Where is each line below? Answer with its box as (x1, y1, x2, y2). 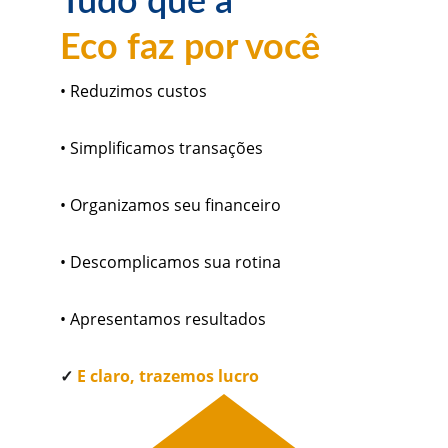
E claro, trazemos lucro (77, 365, 259, 387)
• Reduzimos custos (60, 80, 207, 102)
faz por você (127, 30, 320, 66)
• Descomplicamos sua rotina (60, 251, 281, 273)
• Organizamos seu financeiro (60, 194, 281, 216)
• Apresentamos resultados (60, 308, 266, 330)
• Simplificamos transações (60, 137, 263, 159)
